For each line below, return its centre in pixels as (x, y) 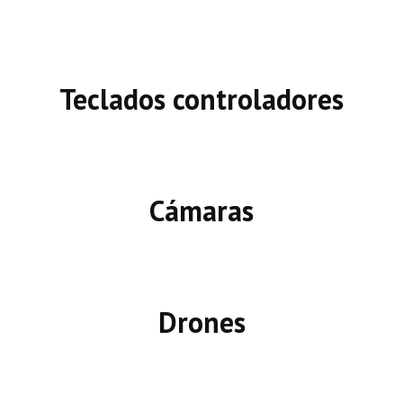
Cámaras (201, 211)
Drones (201, 322)
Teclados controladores (201, 99)
